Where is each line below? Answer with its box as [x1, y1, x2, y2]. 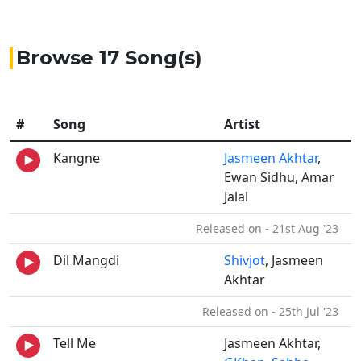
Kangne [53, 149, 100, 167]
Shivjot [224, 251, 265, 269]
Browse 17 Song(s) [16, 46, 202, 69]
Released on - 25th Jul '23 [202, 304, 345, 319]
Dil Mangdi [53, 251, 119, 269]
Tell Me [53, 334, 96, 352]
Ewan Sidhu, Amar [224, 168, 334, 186]
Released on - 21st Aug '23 [196, 221, 345, 236]
